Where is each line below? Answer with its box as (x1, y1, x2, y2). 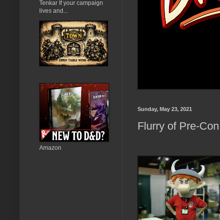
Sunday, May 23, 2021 (137, 106, 192, 112)
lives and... (39, 7, 68, 14)
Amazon (39, 144, 61, 151)
